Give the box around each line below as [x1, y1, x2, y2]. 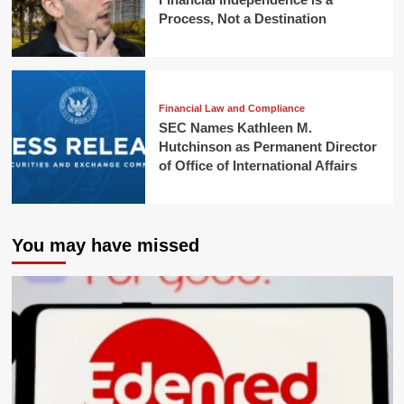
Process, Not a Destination [158, 10, 326, 26]
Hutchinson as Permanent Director [158, 139, 377, 155]
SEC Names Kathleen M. [158, 120, 312, 136]
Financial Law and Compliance [158, 103, 305, 115]
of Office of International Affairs [158, 158, 357, 174]
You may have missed [11, 235, 199, 256]
